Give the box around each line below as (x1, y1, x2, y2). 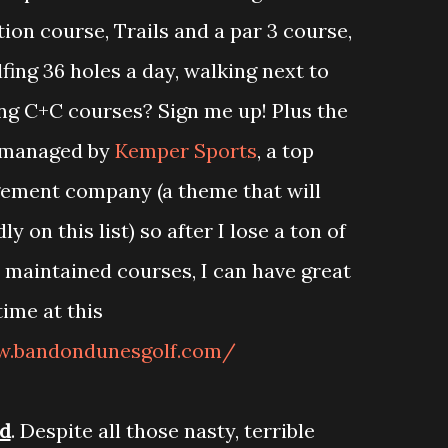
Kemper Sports (114, 138, 257, 163)
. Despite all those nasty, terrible (10, 418, 315, 443)
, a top (256, 138, 314, 163)
